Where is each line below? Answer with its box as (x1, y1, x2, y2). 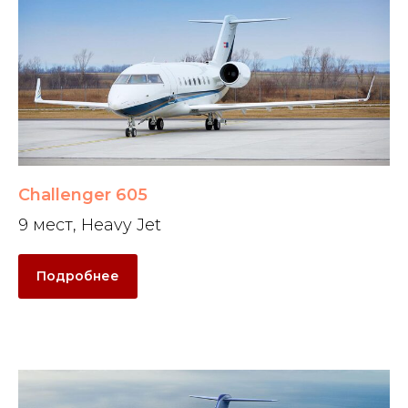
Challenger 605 (18, 184, 148, 205)
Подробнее (36, 267, 119, 284)
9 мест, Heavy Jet (18, 214, 161, 235)
